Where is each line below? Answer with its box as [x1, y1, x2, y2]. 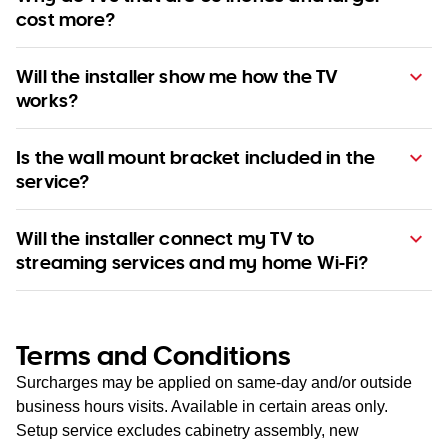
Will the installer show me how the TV [16, 64, 339, 89]
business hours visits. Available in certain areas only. [16, 398, 388, 416]
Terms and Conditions [16, 337, 292, 373]
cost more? [16, 7, 115, 32]
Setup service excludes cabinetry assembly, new [16, 422, 359, 440]
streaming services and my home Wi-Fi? [16, 250, 369, 275]
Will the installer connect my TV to [16, 226, 315, 251]
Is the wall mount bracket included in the [16, 145, 376, 170]
